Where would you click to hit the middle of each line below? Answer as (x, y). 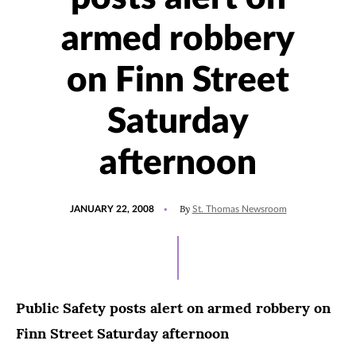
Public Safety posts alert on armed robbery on (173, 308)
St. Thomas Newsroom (239, 209)
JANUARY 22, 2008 (112, 209)
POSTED (87, 202)
